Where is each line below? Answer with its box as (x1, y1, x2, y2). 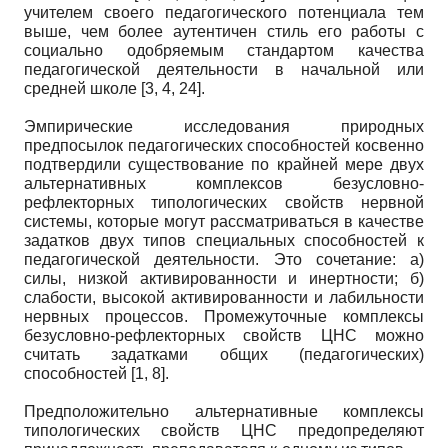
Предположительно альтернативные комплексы (24, 402, 424, 420)
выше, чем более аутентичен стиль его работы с (24, 22, 424, 40)
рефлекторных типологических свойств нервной (24, 193, 424, 211)
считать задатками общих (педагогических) (24, 345, 424, 363)
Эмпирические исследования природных (24, 117, 424, 135)
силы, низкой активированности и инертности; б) (24, 269, 424, 287)
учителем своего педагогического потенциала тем (24, 3, 424, 21)
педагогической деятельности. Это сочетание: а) (24, 250, 424, 268)
